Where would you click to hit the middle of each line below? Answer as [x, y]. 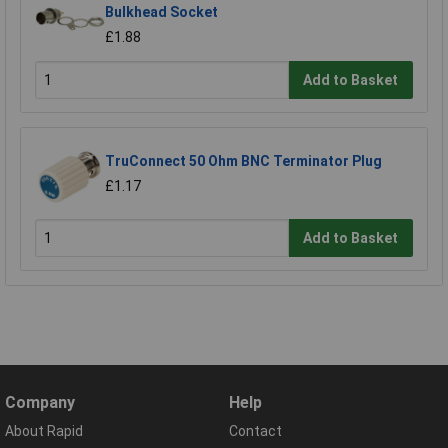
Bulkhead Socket [161, 12]
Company [40, 403]
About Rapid [44, 431]
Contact [255, 431]
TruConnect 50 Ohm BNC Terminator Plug [243, 161]
